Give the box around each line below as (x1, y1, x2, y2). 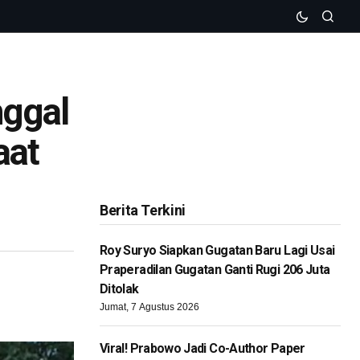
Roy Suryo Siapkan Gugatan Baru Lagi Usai (100, 243, 335, 259)
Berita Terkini (100, 202, 186, 219)
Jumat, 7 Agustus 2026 (100, 301, 199, 313)
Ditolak (100, 281, 139, 297)
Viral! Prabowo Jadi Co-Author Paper (100, 341, 305, 357)
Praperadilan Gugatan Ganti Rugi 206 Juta (100, 262, 330, 278)
